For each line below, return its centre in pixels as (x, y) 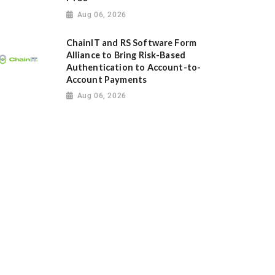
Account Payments (107, 80)
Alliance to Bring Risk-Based (126, 55)
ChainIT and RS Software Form (131, 43)
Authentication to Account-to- (134, 68)
